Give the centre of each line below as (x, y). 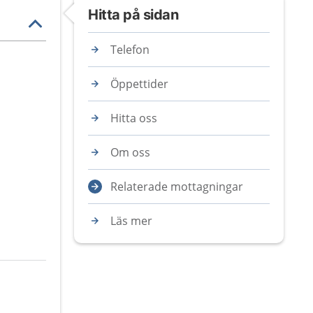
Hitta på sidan (133, 15)
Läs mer (131, 221)
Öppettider (139, 84)
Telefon (130, 50)
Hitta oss (134, 118)
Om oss (130, 152)
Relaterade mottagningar (177, 187)
